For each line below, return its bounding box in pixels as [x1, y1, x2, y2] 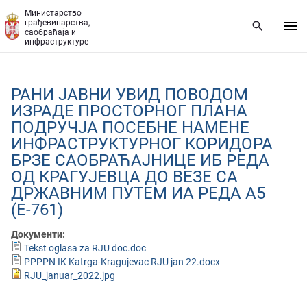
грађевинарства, [25, 18, 90, 27]
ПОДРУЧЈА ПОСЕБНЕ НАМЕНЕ [11, 118, 249, 137]
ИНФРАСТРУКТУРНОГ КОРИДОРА [11, 134, 273, 153]
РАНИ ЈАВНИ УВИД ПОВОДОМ [11, 85, 248, 104]
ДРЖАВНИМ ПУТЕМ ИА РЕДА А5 [11, 184, 265, 203]
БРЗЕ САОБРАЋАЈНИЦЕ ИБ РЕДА [11, 151, 269, 170]
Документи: [11, 229, 67, 240]
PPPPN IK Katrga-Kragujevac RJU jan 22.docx [24, 256, 220, 267]
